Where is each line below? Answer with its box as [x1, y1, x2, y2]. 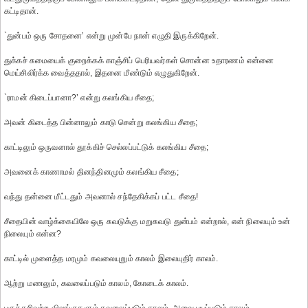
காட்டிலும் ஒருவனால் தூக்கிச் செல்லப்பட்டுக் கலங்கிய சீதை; [4, 142, 209, 152]
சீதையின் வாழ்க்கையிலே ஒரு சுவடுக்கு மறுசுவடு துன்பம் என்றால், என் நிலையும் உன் [4, 217, 291, 226]
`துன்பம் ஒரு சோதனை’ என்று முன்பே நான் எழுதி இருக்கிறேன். [4, 31, 219, 41]
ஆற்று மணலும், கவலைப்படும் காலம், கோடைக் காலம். [4, 278, 189, 288]
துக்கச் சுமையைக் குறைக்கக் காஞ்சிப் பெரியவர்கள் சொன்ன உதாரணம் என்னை [4, 56, 274, 65]
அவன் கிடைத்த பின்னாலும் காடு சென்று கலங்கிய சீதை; [4, 118, 198, 127]
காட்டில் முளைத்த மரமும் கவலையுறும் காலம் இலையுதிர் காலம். [4, 254, 219, 263]
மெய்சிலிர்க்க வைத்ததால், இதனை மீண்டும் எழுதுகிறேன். [4, 68, 200, 78]
